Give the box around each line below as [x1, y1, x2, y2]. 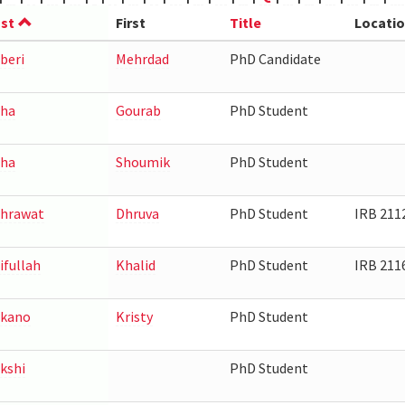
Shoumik [115, 153, 170, 171]
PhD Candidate [229, 50, 321, 68]
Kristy [115, 307, 153, 325]
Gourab [115, 101, 161, 119]
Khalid [115, 256, 155, 274]
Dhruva [115, 204, 159, 222]
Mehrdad [115, 50, 169, 68]
